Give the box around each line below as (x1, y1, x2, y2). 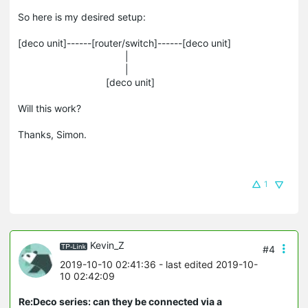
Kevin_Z (90, 239, 124, 252)
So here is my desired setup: (18, 11, 146, 23)
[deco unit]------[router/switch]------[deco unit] (18, 37, 231, 49)
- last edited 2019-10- (156, 258, 258, 270)
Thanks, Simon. (18, 129, 87, 141)
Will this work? (18, 102, 81, 115)
